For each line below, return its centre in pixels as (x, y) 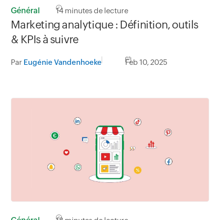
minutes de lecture (96, 11)
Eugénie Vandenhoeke (63, 62)
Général (26, 11)
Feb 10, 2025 (147, 62)
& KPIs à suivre (45, 40)
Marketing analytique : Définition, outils (105, 25)
